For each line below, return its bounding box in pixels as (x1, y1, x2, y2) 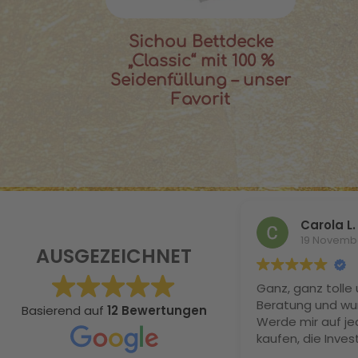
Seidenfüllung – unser (110, 71, 292, 90)
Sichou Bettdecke (128, 33, 273, 52)
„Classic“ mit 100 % (127, 52, 274, 71)
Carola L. (300, 217, 356, 234)
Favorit (171, 90, 231, 109)
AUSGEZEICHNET (36, 243, 192, 270)
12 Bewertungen (106, 302, 207, 320)
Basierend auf (21, 302, 107, 320)
